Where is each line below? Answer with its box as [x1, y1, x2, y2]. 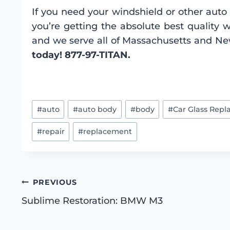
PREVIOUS [32, 177, 77, 187]
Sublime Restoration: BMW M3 [22, 195, 163, 206]
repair [42, 126, 65, 136]
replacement [83, 126, 132, 136]
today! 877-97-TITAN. [32, 49, 130, 61]
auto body [78, 104, 117, 114]
